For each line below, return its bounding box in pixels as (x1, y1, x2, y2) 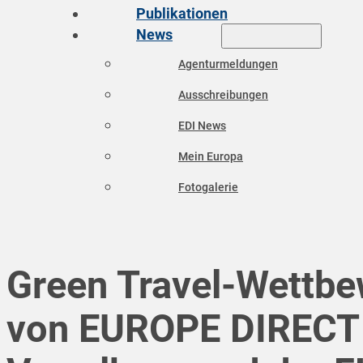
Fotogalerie (178, 181, 238, 194)
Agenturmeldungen (178, 58, 278, 70)
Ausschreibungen (178, 88, 268, 101)
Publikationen (136, 5, 228, 22)
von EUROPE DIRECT (6, 306, 359, 352)
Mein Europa (178, 150, 243, 163)
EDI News (178, 119, 226, 132)
